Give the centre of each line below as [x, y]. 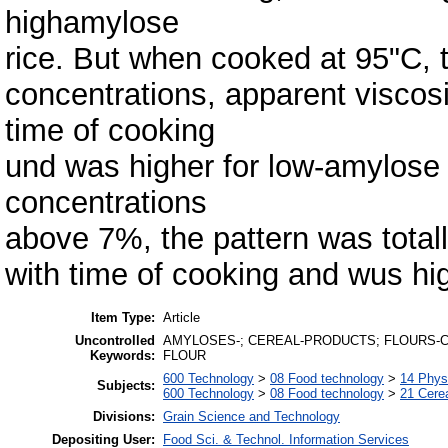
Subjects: [126, 386]
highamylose [92, 22]
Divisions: [124, 417]
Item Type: [123, 318]
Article [181, 318]
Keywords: [122, 356]
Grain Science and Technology [251, 417]
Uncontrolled [115, 341]
